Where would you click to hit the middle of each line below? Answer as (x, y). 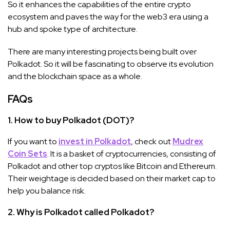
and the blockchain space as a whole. (75, 76)
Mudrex (188, 141)
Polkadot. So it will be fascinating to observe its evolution (111, 64)
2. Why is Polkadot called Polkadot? (81, 212)
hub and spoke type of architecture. (73, 29)
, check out (152, 141)
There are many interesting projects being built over (102, 51)
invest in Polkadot (95, 141)
